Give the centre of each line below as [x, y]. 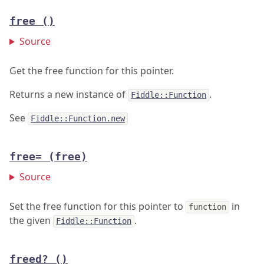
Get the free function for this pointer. [92, 71]
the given [31, 221]
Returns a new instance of [69, 95]
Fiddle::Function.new [78, 119]
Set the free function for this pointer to [98, 207]
